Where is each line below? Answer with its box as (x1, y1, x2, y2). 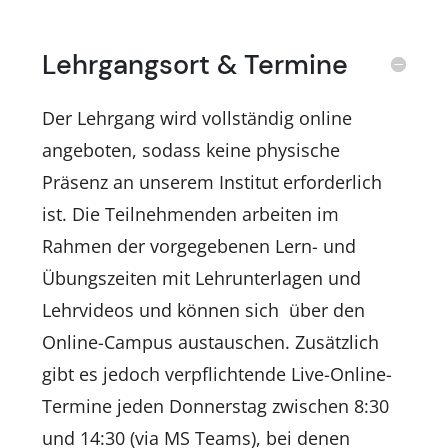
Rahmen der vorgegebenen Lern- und (42, 233, 357, 258)
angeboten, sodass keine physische (42, 137, 341, 162)
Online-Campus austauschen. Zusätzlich (42, 329, 380, 354)
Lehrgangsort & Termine (42, 46, 349, 82)
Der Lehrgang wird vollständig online (42, 105, 353, 130)
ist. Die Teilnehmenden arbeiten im (42, 201, 340, 226)
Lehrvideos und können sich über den (42, 297, 366, 322)
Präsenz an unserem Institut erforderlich (42, 169, 383, 194)
